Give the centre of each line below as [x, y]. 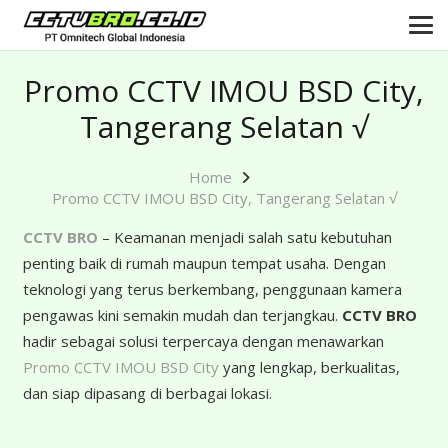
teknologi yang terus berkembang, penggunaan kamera [212, 289]
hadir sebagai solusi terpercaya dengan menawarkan [203, 341]
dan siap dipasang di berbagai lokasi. [147, 393]
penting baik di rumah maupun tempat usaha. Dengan [204, 263]
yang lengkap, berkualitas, [309, 367]
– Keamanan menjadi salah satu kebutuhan [244, 237]
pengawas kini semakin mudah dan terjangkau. [182, 315]
